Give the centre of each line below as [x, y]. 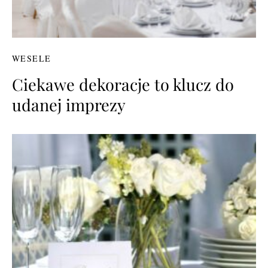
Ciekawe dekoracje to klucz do [123, 84]
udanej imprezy [69, 104]
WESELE [32, 58]
